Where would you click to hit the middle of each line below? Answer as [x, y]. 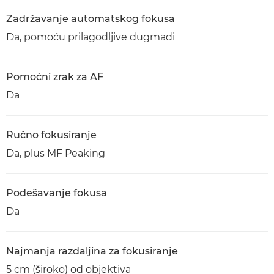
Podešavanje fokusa [57, 193]
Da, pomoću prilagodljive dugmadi [91, 37]
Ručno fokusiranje [51, 135]
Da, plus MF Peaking [56, 153]
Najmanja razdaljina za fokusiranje [92, 251]
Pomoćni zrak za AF [55, 77]
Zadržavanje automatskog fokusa [91, 19]
